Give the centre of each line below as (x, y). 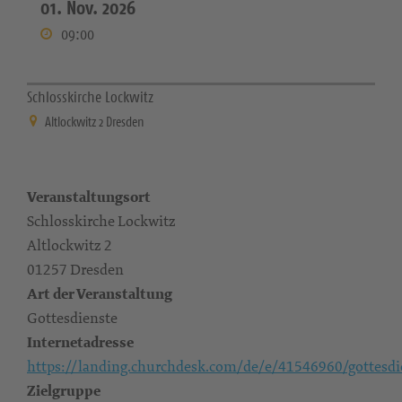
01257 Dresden (75, 269)
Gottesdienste (72, 318)
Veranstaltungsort (89, 197)
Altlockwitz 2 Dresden (95, 122)
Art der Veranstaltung (100, 294)
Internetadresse (80, 342)
